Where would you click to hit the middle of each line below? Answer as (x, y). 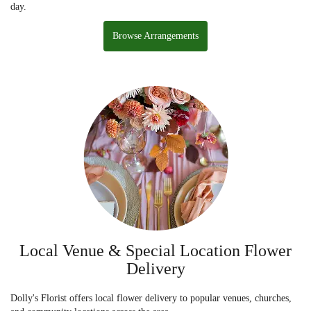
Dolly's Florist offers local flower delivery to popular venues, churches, (151, 298)
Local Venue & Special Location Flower (155, 250)
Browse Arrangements (155, 35)
